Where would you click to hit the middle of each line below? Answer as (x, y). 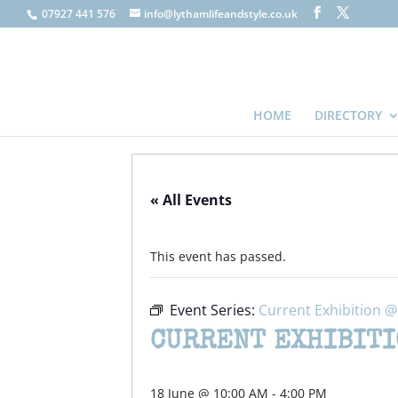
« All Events (191, 200)
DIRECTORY (348, 115)
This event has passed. (218, 256)
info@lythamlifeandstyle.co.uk (221, 14)
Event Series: (214, 310)
